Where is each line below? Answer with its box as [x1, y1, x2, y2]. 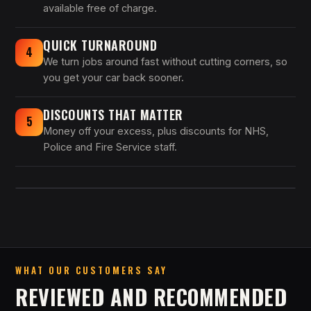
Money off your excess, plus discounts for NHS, [43, 124, 269, 137]
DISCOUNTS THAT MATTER [43, 105, 183, 124]
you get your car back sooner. [43, 71, 184, 83]
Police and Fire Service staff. [43, 140, 177, 153]
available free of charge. [43, 1, 157, 14]
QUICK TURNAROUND [43, 35, 157, 54]
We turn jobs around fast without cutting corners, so [43, 55, 287, 67]
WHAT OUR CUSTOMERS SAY [15, 262, 167, 277]
